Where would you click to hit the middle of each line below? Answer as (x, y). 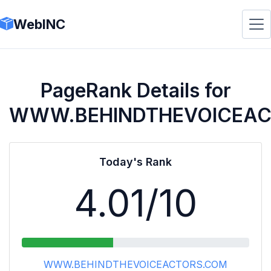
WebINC (39, 24)
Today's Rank (135, 162)
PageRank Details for (135, 90)
